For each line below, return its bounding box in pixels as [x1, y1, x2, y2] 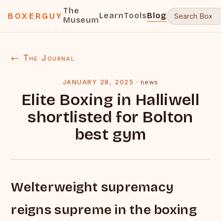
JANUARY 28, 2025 [62, 78, 134, 86]
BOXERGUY [8, 11, 63, 21]
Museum [63, 15, 100, 25]
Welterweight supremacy [11, 179, 174, 195]
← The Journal [11, 53, 75, 63]
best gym [74, 125, 147, 144]
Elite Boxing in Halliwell [21, 90, 199, 110]
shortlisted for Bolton [28, 108, 193, 127]
